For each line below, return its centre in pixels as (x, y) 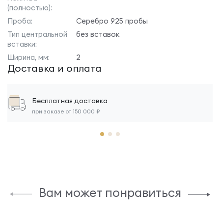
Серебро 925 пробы (112, 21)
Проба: (20, 21)
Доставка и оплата (55, 68)
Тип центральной (37, 34)
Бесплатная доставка (70, 101)
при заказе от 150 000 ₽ (66, 111)
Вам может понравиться (110, 192)
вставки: (22, 44)
